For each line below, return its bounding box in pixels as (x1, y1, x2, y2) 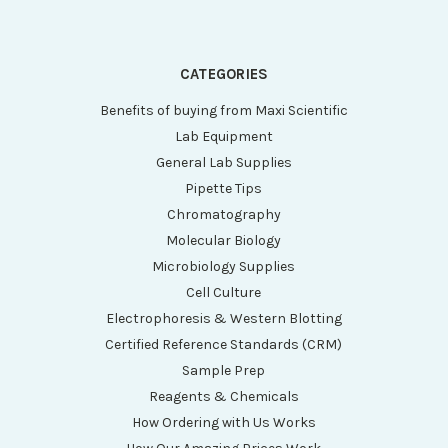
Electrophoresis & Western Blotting (105, 310, 342, 328)
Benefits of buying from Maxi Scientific (99, 102, 348, 120)
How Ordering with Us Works (131, 414, 316, 432)
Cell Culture (186, 284, 262, 302)
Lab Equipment (174, 128, 273, 146)
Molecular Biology (166, 232, 282, 250)
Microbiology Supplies (152, 258, 296, 276)
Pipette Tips (185, 180, 263, 198)
